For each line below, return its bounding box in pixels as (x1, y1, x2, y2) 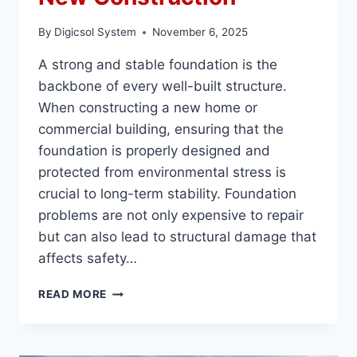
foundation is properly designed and (38, 143, 270, 159)
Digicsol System (54, 25, 137, 39)
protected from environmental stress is (38, 164, 286, 181)
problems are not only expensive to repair (38, 207, 304, 224)
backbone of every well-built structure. (38, 78, 287, 95)
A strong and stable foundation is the (38, 57, 277, 73)
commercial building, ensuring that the (38, 121, 284, 138)
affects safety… (38, 250, 137, 267)
